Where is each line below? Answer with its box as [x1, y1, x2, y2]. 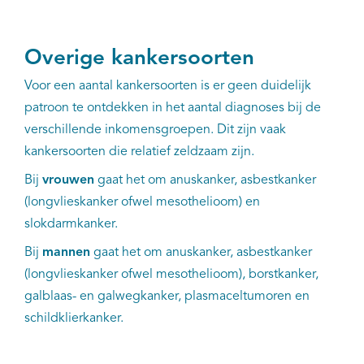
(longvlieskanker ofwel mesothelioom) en [24, 195, 260, 209]
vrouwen [42, 173, 94, 187]
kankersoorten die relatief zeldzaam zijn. [24, 145, 258, 158]
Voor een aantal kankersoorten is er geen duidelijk [24, 79, 311, 93]
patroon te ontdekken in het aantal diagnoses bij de [24, 101, 321, 115]
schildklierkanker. [24, 311, 123, 325]
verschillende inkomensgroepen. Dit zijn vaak [24, 123, 286, 136]
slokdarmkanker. [24, 217, 118, 231]
